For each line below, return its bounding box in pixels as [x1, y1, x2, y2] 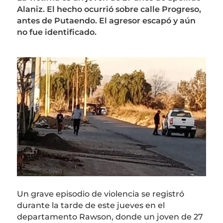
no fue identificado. [16, 27, 97, 37]
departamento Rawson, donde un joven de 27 [16, 212, 203, 222]
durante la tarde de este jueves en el [16, 200, 165, 210]
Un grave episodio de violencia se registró [16, 189, 184, 199]
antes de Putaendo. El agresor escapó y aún [16, 16, 196, 26]
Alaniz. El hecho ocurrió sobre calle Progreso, [16, 4, 201, 14]
